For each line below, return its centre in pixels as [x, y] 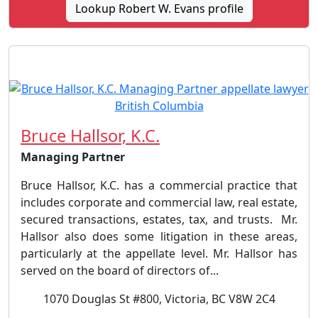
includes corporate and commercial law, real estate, [159, 202]
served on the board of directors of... [120, 270]
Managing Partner [73, 157]
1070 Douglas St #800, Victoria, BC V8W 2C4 [159, 299]
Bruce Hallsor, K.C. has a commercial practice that [159, 185]
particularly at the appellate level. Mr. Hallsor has [159, 253]
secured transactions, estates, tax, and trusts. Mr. [159, 219]
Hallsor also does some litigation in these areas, [159, 236]
